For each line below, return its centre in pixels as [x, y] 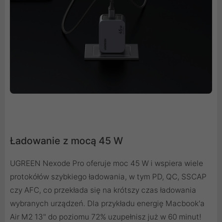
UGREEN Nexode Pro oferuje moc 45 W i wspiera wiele [107, 164]
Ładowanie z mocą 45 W [66, 141]
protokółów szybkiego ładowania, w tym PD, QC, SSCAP [108, 177]
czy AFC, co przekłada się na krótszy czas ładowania [103, 190]
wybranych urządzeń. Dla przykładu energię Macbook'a [107, 204]
